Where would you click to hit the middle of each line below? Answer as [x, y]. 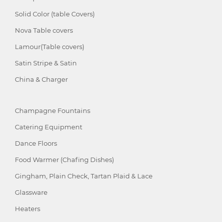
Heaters [28, 209]
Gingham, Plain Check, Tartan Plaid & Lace [84, 176]
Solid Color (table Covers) [55, 14]
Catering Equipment [49, 127]
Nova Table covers [44, 30]
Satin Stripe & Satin [46, 63]
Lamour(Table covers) [50, 47]
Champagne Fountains [53, 111]
